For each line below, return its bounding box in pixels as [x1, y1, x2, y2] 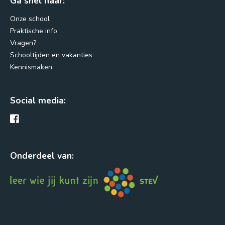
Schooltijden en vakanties [10, 50, 92, 60]
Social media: [10, 94, 66, 106]
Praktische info [10, 26, 57, 36]
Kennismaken [10, 62, 52, 72]
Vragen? [10, 38, 36, 48]
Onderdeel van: [10, 150, 74, 162]
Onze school [10, 14, 50, 24]
